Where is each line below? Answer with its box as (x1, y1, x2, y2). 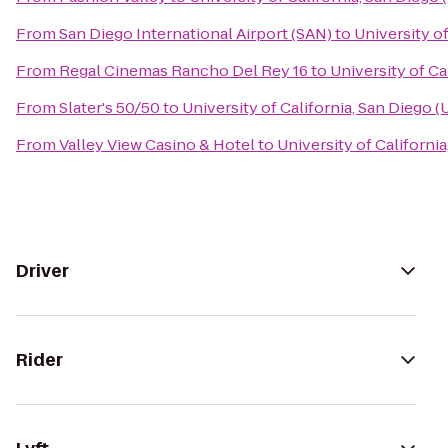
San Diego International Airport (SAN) (59, 23, 332, 44)
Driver (16, 259, 69, 283)
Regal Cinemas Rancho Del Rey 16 (59, 60, 308, 81)
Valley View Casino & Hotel (59, 134, 255, 155)
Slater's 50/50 (59, 97, 160, 118)
